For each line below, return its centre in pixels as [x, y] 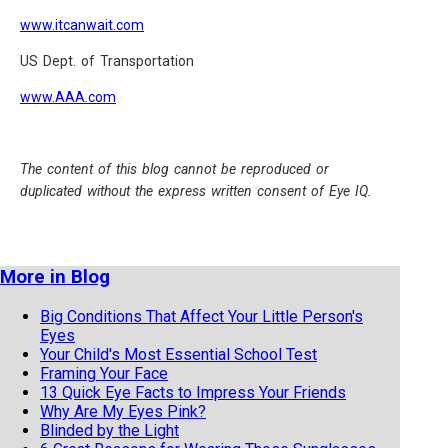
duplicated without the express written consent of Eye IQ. [196, 191]
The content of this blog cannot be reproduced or [174, 169]
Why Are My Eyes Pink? [123, 411]
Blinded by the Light [109, 430]
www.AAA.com [68, 97]
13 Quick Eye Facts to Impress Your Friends [193, 392]
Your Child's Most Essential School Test [178, 354]
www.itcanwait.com [82, 25]
